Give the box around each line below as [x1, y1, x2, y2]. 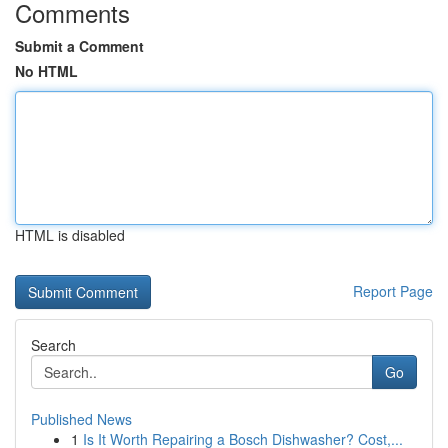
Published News [31, 409, 132, 429]
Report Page [353, 281, 433, 301]
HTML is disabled [15, 225, 125, 245]
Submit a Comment [15, 36, 144, 56]
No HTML [15, 61, 78, 81]
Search [31, 335, 76, 355]
